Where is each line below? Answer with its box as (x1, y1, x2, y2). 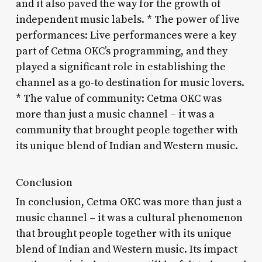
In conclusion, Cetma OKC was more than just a (15, 195, 242, 209)
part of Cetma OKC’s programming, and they (15, 44, 227, 58)
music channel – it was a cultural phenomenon (15, 211, 243, 225)
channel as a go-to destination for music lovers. (15, 75, 244, 89)
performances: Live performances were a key (15, 28, 236, 42)
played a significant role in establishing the (15, 60, 226, 74)
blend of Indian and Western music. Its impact (15, 242, 237, 256)
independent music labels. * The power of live (15, 12, 240, 26)
